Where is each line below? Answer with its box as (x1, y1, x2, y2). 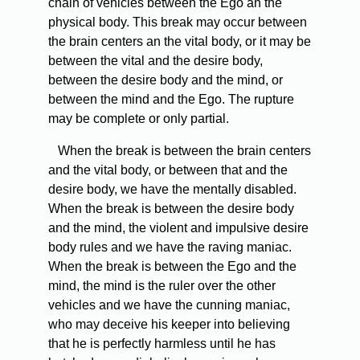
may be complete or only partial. (48, 112, 229, 126)
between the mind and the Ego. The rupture (48, 92, 294, 107)
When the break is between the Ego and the (48, 260, 297, 274)
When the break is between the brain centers (55, 144, 311, 158)
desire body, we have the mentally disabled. (48, 182, 297, 197)
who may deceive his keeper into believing (48, 317, 290, 332)
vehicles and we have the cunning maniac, (48, 298, 290, 313)
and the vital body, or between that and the (48, 163, 288, 178)
